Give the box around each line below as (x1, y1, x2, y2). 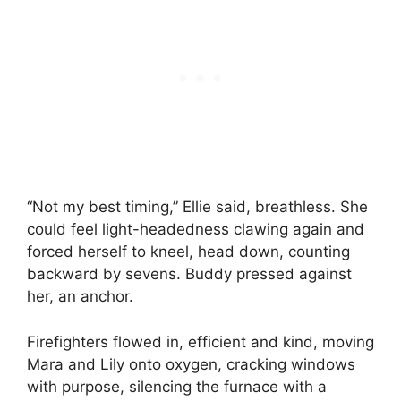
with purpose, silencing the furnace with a (27, 377, 327, 396)
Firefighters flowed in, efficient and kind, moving (27, 332, 374, 351)
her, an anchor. (27, 287, 133, 306)
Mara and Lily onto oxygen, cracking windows (27, 354, 355, 373)
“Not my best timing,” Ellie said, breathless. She (27, 198, 368, 217)
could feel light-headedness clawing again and (27, 220, 364, 239)
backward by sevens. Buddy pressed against (27, 265, 352, 284)
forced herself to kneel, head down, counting (27, 243, 350, 261)
